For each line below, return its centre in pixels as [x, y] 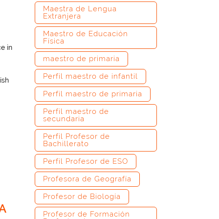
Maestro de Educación [86, 34]
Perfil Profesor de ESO [86, 161]
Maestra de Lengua [80, 9]
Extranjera [62, 16]
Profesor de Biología [82, 197]
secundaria [64, 119]
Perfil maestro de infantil [90, 76]
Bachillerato [66, 144]
